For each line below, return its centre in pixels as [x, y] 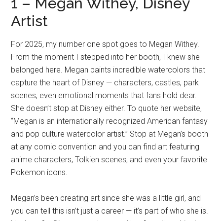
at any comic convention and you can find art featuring [105, 147]
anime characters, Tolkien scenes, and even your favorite [109, 159]
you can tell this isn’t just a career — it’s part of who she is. [110, 211]
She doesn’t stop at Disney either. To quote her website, [107, 108]
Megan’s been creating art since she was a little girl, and [106, 198]
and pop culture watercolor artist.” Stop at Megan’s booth [110, 134]
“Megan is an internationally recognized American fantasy [110, 121]
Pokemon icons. [39, 172]
